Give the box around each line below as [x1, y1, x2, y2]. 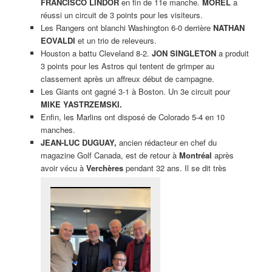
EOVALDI [40, 34, 75, 46]
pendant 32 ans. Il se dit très [123, 161, 226, 174]
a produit [216, 47, 249, 59]
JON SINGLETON [151, 47, 216, 59]
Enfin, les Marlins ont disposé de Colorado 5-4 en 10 [40, 110, 225, 123]
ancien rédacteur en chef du [116, 136, 217, 148]
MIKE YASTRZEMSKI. [40, 98, 122, 110]
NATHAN [212, 21, 245, 33]
